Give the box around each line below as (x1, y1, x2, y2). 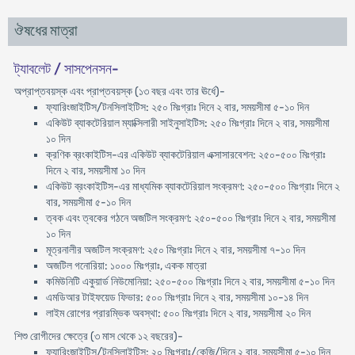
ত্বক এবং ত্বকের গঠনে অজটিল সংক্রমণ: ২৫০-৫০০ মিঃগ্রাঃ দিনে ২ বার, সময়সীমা (45, 212, 336, 225)
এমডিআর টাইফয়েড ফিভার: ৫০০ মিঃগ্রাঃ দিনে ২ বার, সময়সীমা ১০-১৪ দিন (45, 291, 308, 304)
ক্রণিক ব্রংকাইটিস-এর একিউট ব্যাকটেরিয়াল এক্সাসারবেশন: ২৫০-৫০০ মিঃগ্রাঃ (45, 148, 326, 162)
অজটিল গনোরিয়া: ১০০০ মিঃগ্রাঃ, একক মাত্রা (45, 259, 207, 273)
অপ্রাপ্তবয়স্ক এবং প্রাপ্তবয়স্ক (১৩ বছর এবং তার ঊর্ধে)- (13, 85, 225, 98)
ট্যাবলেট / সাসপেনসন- (13, 60, 119, 78)
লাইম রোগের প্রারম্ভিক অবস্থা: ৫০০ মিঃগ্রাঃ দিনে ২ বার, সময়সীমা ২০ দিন (45, 307, 311, 320)
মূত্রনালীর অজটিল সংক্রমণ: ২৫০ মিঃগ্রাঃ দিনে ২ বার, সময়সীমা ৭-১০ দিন (45, 243, 305, 257)
